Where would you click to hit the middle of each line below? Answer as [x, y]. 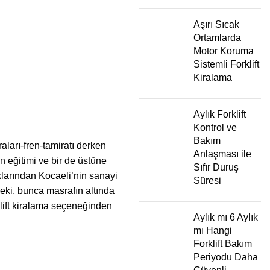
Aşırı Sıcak [216, 24]
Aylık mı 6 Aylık [226, 217]
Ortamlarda [217, 37]
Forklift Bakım [223, 243]
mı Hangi [213, 230]
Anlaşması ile [222, 154]
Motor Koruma [224, 51]
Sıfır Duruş [216, 167]
